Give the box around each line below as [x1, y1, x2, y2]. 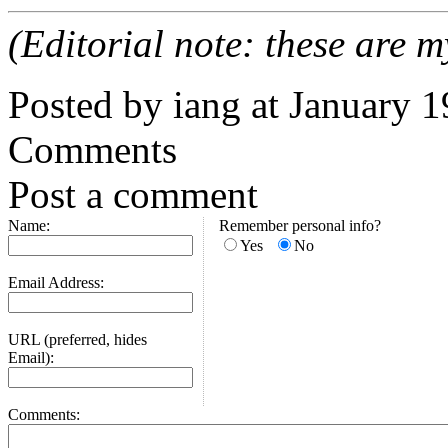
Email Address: [8, 274, 104, 292]
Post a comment [8, 173, 258, 217]
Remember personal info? [219, 217, 381, 235]
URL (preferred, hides [8, 331, 147, 349]
